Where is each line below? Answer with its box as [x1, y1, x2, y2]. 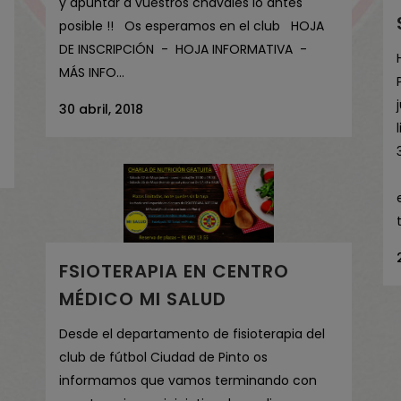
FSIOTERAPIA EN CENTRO [59, 259, 289, 285]
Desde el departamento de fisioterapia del [59, 325, 325, 344]
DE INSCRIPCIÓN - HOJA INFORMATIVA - [59, 40, 311, 59]
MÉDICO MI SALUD [59, 286, 226, 312]
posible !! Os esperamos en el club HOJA [59, 17, 324, 36]
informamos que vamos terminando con [59, 371, 317, 390]
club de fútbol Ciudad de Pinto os [59, 348, 268, 367]
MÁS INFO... [59, 64, 124, 82]
